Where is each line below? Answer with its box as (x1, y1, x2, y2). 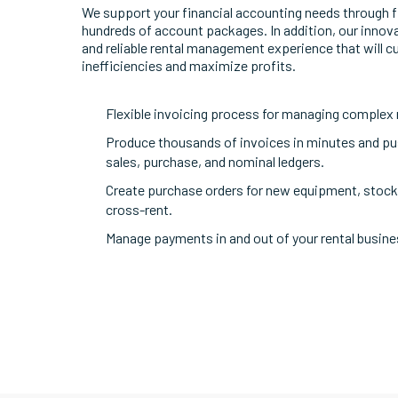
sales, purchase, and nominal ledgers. (106, 152, 325, 170)
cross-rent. (106, 200, 173, 218)
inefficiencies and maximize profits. (82, 57, 297, 75)
